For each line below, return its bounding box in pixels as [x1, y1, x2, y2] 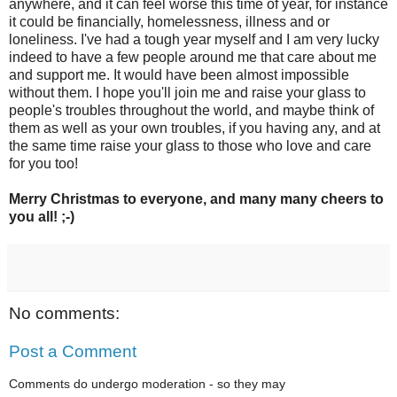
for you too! [9, 155, 78, 171]
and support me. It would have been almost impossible [9, 66, 349, 82]
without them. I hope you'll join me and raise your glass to [9, 84, 366, 100]
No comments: [9, 303, 120, 323]
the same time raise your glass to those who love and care [9, 137, 371, 153]
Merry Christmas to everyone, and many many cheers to [9, 191, 384, 206]
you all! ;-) [9, 208, 74, 224]
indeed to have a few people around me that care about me [9, 49, 377, 65]
